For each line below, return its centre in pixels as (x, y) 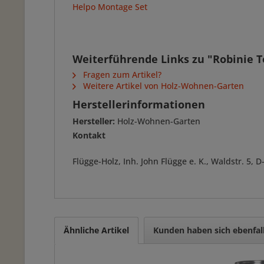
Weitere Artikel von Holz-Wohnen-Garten (162, 86)
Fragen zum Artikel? (121, 75)
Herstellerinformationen (139, 104)
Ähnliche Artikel (96, 230)
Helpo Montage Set (110, 7)
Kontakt (89, 135)
